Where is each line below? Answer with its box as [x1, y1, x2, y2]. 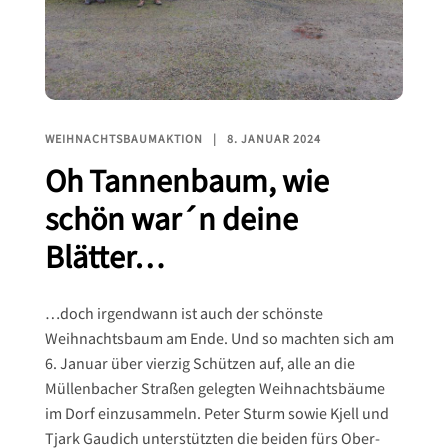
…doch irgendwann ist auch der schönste [44, 303, 323, 325]
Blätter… [44, 237, 164, 279]
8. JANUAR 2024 [226, 131, 321, 147]
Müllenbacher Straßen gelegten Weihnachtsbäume [44, 378, 385, 400]
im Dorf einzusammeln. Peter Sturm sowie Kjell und [44, 403, 389, 425]
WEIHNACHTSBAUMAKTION [44, 131, 203, 147]
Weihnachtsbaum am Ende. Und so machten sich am [44, 328, 394, 350]
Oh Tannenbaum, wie [44, 161, 329, 203]
